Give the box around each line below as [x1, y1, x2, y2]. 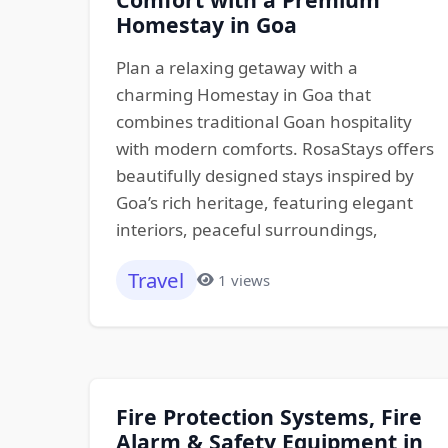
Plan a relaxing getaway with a [115, 55, 358, 79]
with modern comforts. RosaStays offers [115, 136, 434, 160]
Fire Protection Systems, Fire [115, 402, 422, 432]
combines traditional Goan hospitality [115, 109, 412, 133]
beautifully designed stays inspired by [115, 163, 414, 187]
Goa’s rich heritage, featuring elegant [115, 190, 413, 214]
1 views [218, 269, 271, 290]
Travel [128, 266, 185, 295]
